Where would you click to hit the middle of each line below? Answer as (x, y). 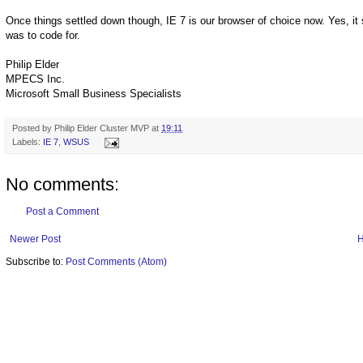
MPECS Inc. (35, 79)
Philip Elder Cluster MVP (102, 128)
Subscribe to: (36, 262)
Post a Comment (62, 212)
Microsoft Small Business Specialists (94, 94)
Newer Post (35, 239)
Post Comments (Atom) (116, 262)
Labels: (28, 142)
